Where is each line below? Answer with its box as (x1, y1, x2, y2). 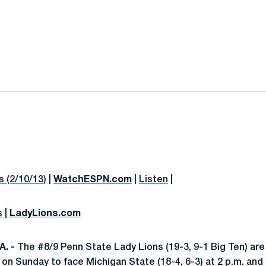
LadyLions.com (9, 210, 81, 218)
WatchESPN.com (53, 176, 132, 184)
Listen (139, 176, 168, 184)
